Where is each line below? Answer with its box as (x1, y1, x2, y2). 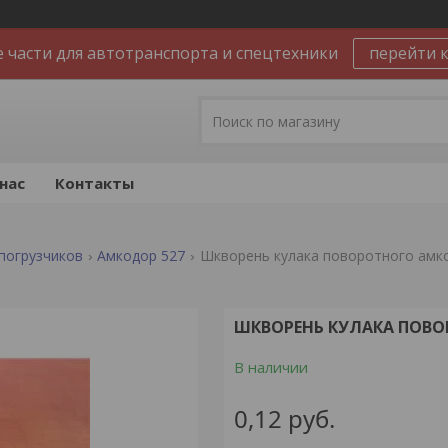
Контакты (55, 173, 134, 193)
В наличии (233, 357, 308, 377)
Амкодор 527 (97, 245, 186, 265)
